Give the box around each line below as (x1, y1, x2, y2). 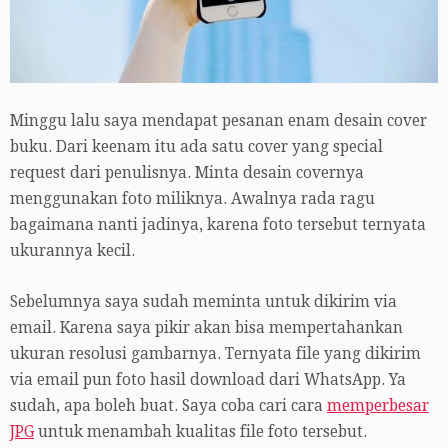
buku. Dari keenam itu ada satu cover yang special (10, 137, 383, 156)
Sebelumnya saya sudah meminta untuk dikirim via (10, 292, 397, 311)
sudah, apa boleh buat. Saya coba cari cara (10, 396, 327, 415)
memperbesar (327, 396, 429, 415)
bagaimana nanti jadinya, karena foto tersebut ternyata (10, 215, 426, 234)
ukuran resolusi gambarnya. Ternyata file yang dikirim (10, 344, 421, 363)
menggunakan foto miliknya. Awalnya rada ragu (10, 189, 375, 208)
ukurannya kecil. (10, 241, 135, 260)
